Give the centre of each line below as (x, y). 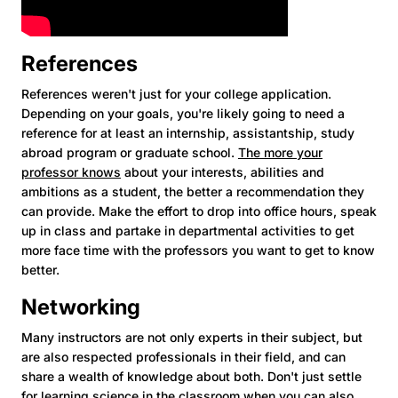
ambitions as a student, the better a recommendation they (193, 191)
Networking (81, 306)
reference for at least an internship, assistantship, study (188, 132)
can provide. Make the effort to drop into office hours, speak (199, 211)
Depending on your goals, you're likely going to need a (183, 113)
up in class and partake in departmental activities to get (188, 230)
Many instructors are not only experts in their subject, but (192, 337)
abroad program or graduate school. (130, 152)
